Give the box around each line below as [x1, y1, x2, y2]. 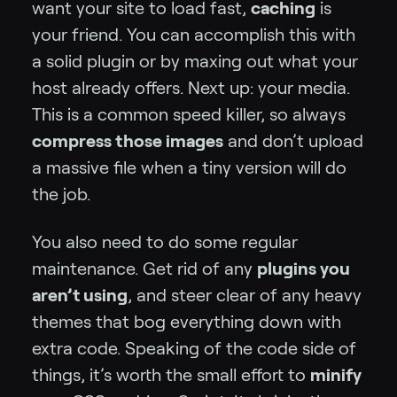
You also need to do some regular [32, 231, 298, 252]
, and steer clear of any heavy [128, 284, 362, 305]
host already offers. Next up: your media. [32, 77, 350, 97]
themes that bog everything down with [32, 311, 341, 331]
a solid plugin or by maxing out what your [32, 51, 358, 71]
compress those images [32, 130, 223, 151]
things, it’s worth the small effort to [32, 364, 310, 385]
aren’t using [32, 284, 128, 305]
